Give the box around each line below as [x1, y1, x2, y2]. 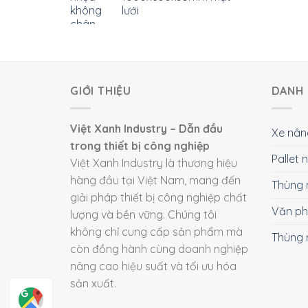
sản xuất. [70, 276, 116, 290]
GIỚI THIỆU [70, 84, 132, 98]
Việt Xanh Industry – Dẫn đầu [70, 121, 223, 135]
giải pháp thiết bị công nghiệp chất [70, 190, 247, 204]
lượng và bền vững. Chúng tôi [70, 207, 217, 221]
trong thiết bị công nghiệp [70, 138, 210, 153]
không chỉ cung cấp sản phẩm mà [70, 224, 243, 239]
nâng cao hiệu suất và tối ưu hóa [70, 258, 236, 273]
